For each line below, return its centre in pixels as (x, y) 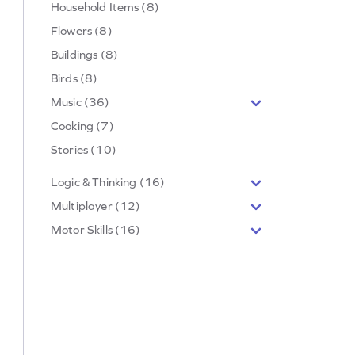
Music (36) (80, 101)
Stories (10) (84, 149)
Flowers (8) (82, 30)
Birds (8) (74, 78)
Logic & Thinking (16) (108, 181)
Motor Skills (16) (96, 229)
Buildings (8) (84, 54)
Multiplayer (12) (96, 205)
